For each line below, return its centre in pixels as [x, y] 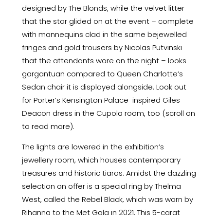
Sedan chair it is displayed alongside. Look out [104, 87]
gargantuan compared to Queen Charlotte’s [102, 73]
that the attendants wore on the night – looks [104, 60]
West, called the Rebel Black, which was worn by [107, 199]
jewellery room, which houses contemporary [101, 160]
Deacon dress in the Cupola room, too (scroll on [108, 113]
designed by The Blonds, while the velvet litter [103, 8]
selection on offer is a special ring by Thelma [101, 186]
